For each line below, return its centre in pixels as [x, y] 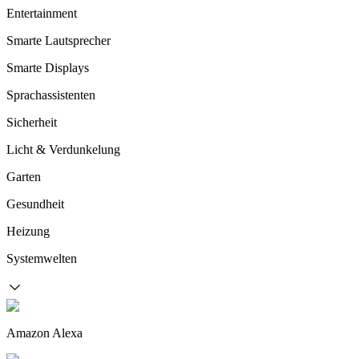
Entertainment [42, 13]
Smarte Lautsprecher [58, 40]
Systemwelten [42, 258]
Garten [24, 177]
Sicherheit [32, 122]
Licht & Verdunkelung [63, 149]
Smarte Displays [48, 68]
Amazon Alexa [44, 333]
